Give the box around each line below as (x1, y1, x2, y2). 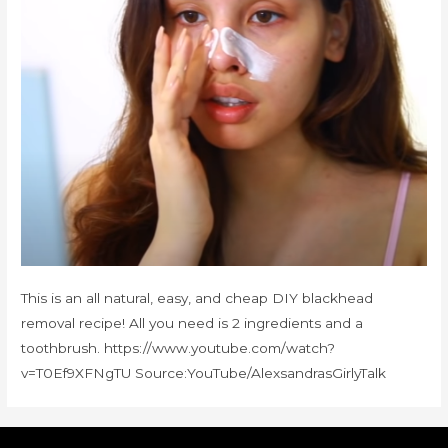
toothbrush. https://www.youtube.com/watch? (21, 340, 336, 357)
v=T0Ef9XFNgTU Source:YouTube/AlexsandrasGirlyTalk (21, 365, 387, 382)
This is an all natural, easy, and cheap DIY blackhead (21, 290, 374, 307)
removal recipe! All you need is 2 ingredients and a (21, 315, 364, 332)
